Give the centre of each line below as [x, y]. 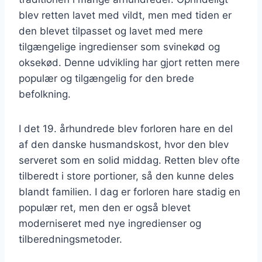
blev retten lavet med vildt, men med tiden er [125, 15]
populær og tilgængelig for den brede [106, 78]
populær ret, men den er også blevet [105, 207]
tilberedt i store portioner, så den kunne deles [126, 176]
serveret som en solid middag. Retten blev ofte [129, 160]
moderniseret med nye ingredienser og [110, 223]
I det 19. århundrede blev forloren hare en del [126, 128]
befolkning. [45, 94]
